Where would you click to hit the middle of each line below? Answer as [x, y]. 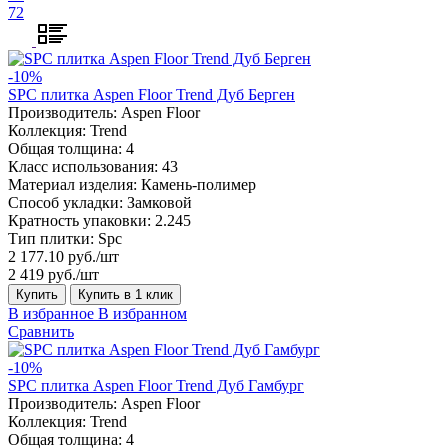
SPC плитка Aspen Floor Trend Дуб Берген [151, 94]
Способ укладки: [65, 202]
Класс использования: [83, 166]
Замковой [159, 202]
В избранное [51, 313]
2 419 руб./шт [53, 274]
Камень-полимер [198, 184]
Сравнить [41, 331]
